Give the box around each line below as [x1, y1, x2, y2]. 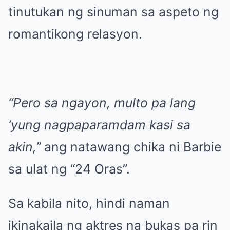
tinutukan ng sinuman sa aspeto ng [8, 4, 219, 20]
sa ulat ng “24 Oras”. [8, 161, 130, 177]
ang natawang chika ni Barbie [41, 139, 221, 155]
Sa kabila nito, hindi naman [8, 195, 170, 211]
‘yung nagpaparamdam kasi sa [8, 117, 190, 132]
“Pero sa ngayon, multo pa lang [8, 94, 196, 110]
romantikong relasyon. [8, 26, 142, 42]
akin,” [8, 139, 41, 155]
